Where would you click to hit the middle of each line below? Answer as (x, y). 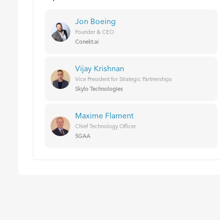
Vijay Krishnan (100, 69)
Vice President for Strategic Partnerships (124, 80)
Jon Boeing (96, 22)
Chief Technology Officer (106, 127)
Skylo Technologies (99, 89)
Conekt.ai (87, 42)
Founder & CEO (95, 32)
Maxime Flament (104, 116)
